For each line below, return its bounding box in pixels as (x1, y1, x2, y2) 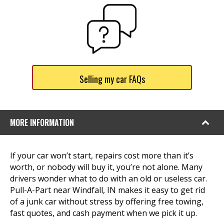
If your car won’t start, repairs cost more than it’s (10, 150, 193, 161)
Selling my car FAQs (79, 72, 145, 85)
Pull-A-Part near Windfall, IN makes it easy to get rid (10, 184, 205, 195)
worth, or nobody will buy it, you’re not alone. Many (10, 161, 202, 172)
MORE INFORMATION (10, 116, 74, 128)
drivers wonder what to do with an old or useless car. (10, 173, 207, 184)
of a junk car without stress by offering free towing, (10, 196, 203, 207)
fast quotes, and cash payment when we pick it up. (10, 207, 197, 218)
